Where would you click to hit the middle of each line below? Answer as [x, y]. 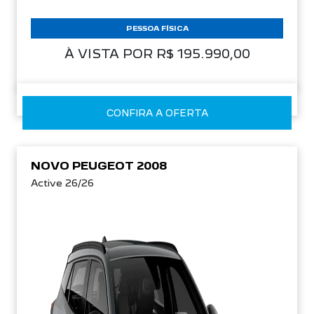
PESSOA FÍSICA [157, 28]
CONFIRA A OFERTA [157, 113]
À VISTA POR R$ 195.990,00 [157, 54]
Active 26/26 [62, 183]
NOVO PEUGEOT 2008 [99, 166]
